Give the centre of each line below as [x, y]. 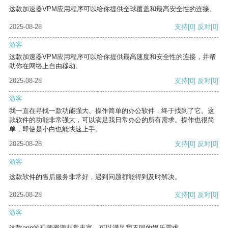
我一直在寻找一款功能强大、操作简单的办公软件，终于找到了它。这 [112, 111]
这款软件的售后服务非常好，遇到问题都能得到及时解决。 [95, 177]
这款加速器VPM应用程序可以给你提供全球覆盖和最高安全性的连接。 [112, 9]
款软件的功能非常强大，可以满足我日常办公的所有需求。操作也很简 [112, 120]
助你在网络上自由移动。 [46, 66]
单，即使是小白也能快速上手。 [55, 129]
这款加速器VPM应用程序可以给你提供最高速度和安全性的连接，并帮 [112, 57]
